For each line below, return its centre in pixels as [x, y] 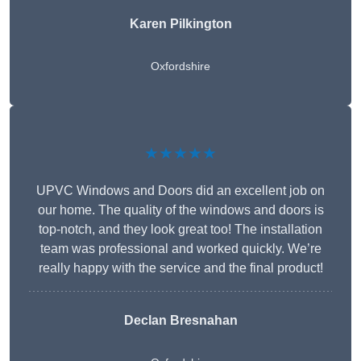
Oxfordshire [180, 66]
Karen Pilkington [180, 24]
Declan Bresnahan [180, 321]
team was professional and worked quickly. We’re [180, 249]
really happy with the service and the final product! [180, 268]
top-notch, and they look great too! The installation [180, 230]
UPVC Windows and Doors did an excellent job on [180, 191]
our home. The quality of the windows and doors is [180, 210]
